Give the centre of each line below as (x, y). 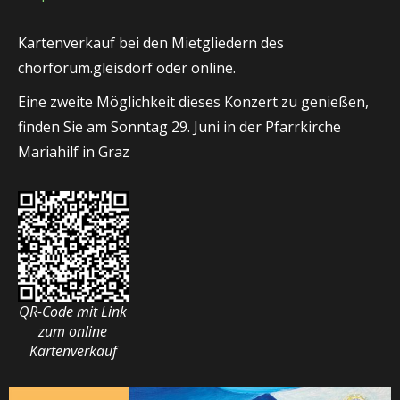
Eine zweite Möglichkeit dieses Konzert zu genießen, (193, 102)
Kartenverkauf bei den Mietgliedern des (151, 43)
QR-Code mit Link (73, 311)
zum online (73, 331)
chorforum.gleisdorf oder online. (127, 68)
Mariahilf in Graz (74, 152)
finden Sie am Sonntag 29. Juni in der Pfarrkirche (179, 127)
